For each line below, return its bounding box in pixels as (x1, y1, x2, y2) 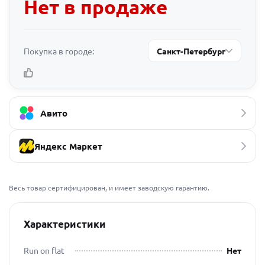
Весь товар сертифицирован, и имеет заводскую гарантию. (9, 183, 209, 192)
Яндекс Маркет (34, 140, 102, 152)
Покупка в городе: (24, 45, 94, 56)
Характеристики (24, 218, 106, 230)
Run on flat (24, 245, 64, 256)
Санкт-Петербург (157, 46, 225, 56)
